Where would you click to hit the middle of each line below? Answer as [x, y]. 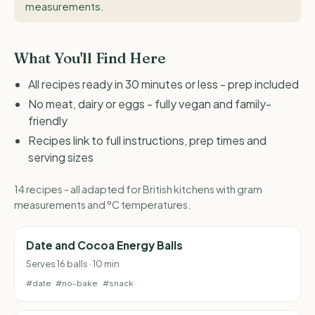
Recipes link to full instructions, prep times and [147, 140]
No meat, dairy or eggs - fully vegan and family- [150, 103]
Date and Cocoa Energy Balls [104, 245]
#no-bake [77, 283]
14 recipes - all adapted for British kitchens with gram [138, 189]
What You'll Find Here [90, 58]
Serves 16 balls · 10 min [73, 263]
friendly [48, 120]
